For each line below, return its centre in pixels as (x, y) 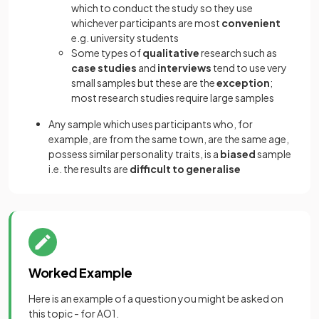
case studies (105, 68)
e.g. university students (125, 38)
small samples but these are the (144, 83)
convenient (251, 23)
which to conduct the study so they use (162, 8)
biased (238, 154)
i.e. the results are (89, 169)
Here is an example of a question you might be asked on (156, 298)
